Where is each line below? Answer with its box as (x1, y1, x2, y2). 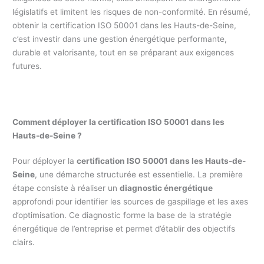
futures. (12, 61, 42, 71)
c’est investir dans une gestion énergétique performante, (12, 34, 227, 44)
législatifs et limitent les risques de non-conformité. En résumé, (12, 7, 251, 17)
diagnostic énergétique (120, 183, 213, 193)
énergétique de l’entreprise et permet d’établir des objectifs (12, 223, 236, 233)
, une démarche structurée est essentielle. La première (35, 169, 243, 179)
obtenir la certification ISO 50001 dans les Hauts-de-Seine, (12, 21, 237, 31)
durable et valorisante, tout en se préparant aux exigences (12, 48, 235, 58)
